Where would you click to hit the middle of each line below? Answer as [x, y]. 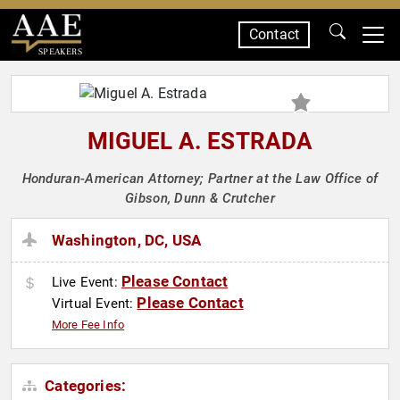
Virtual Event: [95, 304]
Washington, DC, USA [127, 241]
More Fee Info [88, 325]
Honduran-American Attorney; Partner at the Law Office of [200, 179]
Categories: [84, 386]
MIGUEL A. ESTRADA [200, 141]
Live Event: [87, 283]
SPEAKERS [60, 51]
